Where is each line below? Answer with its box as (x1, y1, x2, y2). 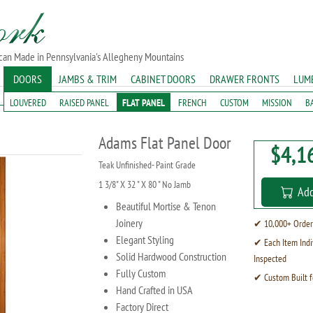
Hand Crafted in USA (116, 283, 193, 297)
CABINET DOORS (131, 72, 196, 86)
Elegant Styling (116, 233, 174, 247)
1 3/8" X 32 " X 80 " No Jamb (99, 177, 191, 191)
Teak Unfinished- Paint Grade (99, 158, 196, 171)
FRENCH (178, 96, 207, 109)
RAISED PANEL (59, 96, 109, 109)
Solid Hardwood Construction (116, 249, 226, 263)
